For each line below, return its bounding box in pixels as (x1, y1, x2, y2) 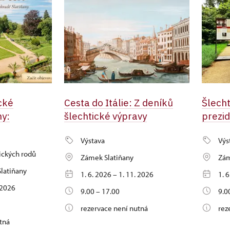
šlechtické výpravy (64, 110, 147, 122)
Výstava (80, 136, 105, 145)
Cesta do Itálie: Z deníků (64, 97, 173, 109)
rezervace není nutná (80, 203, 148, 213)
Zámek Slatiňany (80, 152, 133, 162)
